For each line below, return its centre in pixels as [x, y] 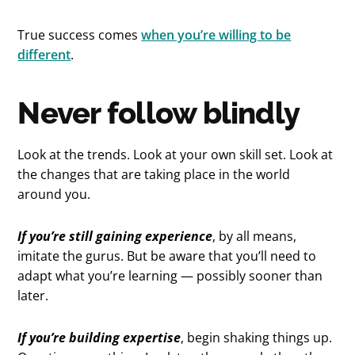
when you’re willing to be [216, 34]
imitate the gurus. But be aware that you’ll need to [167, 256]
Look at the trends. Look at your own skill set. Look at [176, 154]
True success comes [80, 34]
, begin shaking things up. [257, 337]
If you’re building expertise [99, 337]
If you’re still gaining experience [115, 236]
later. [33, 295]
